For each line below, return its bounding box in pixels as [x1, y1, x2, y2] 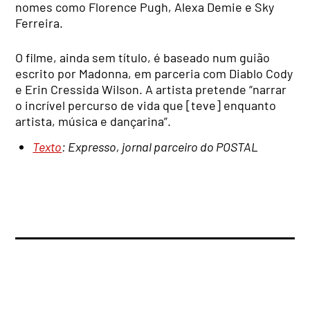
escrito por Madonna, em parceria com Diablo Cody [15, 66, 293, 82]
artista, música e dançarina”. [15, 113, 172, 129]
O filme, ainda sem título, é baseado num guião [15, 50, 271, 66]
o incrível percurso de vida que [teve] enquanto [15, 98, 277, 113]
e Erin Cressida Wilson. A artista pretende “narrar [15, 82, 287, 98]
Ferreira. [15, 15, 64, 31]
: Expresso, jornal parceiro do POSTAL [62, 138, 259, 154]
